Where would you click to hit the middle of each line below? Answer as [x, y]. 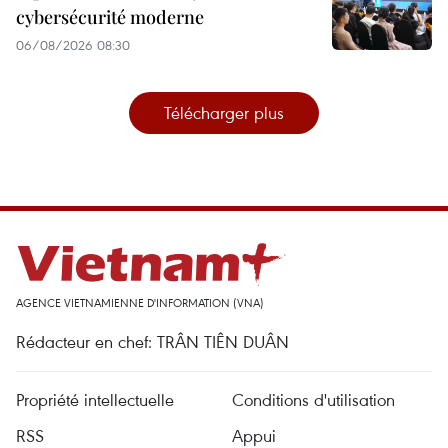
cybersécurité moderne [110, 16]
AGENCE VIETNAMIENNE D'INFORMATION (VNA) [140, 302]
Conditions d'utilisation [313, 399]
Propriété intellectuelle [95, 399]
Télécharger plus [224, 112]
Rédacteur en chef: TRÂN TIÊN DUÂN [152, 341]
